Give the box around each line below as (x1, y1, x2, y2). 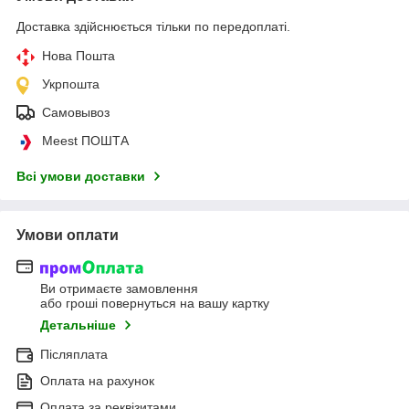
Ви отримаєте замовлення (40, 280, 198, 296)
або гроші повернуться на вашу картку (40, 295, 269, 310)
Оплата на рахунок (40, 372, 154, 388)
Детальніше (40, 317, 116, 332)
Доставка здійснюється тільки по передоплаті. (16, 19, 290, 35)
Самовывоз (42, 105, 110, 121)
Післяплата (40, 346, 108, 362)
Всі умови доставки (16, 169, 145, 184)
